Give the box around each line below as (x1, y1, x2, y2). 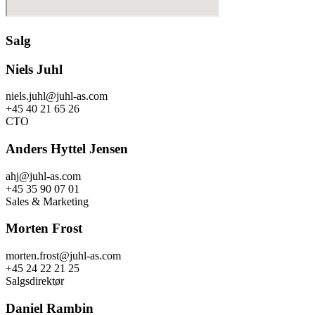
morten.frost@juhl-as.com (6, 250, 121, 262)
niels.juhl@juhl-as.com (6, 90, 108, 103)
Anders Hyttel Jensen (6, 141, 128, 156)
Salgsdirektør (6, 275, 64, 288)
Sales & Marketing (6, 195, 89, 207)
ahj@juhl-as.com (6, 169, 81, 182)
